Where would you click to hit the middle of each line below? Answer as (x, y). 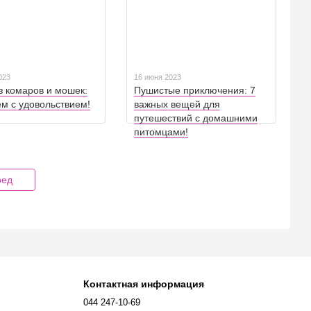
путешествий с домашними (196, 118)
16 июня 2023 (158, 77)
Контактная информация (143, 284)
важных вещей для (177, 104)
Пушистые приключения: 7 (195, 91)
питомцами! (161, 132)
